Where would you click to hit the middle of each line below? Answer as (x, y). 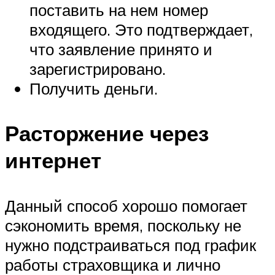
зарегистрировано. (98, 69)
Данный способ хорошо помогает (126, 205)
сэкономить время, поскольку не (123, 225)
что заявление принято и (121, 49)
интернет (53, 161)
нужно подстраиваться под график (130, 245)
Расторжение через (107, 134)
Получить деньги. (94, 89)
